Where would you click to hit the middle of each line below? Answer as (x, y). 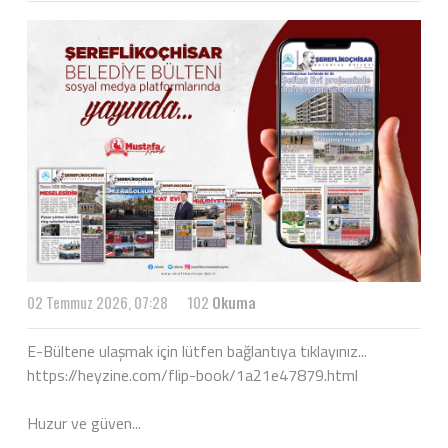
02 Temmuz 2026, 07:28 (97, 302)
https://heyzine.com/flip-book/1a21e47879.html (192, 375)
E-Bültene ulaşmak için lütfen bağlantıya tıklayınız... (197, 351)
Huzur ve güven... (84, 423)
